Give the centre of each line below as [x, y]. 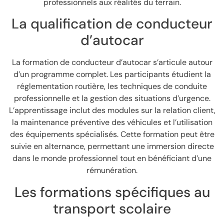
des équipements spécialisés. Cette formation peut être [112, 134]
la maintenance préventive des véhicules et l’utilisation [112, 122]
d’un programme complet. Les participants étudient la [112, 74]
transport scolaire [112, 208]
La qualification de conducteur [112, 24]
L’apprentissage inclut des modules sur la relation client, [112, 110]
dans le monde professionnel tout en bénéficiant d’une [112, 158]
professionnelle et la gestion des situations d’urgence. [112, 98]
